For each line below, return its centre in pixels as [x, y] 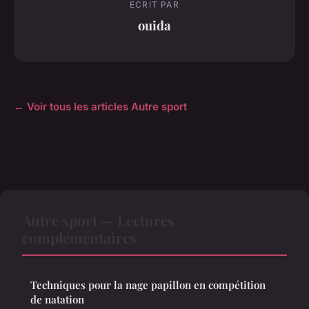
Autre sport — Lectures [98, 220]
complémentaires [79, 238]
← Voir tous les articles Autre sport [100, 107]
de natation [57, 300]
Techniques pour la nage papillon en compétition [148, 285]
